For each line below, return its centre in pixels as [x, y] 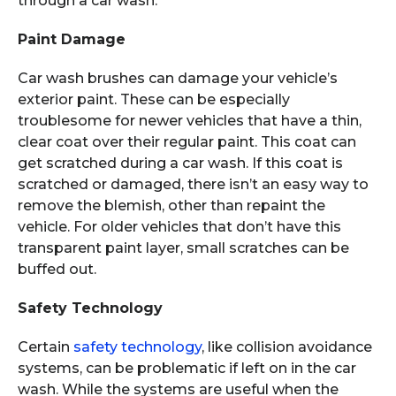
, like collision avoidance [287, 347]
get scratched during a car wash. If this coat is [180, 163]
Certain [46, 347]
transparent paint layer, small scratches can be [183, 248]
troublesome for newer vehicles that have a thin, [190, 121]
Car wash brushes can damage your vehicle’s [178, 78]
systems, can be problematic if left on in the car [187, 368]
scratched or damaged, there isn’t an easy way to [193, 184]
